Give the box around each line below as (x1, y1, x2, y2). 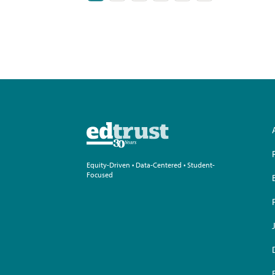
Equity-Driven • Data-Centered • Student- (86, 161, 215, 170)
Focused (86, 171, 113, 180)
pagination (85, 6, 191, 31)
